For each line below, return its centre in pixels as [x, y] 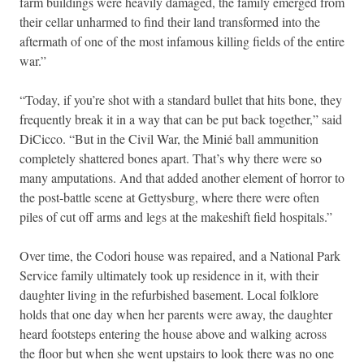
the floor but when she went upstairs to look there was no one [177, 353]
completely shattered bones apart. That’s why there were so [171, 158]
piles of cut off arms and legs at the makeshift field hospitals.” [176, 216]
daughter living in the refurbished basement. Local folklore [169, 294]
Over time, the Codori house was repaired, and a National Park [180, 255]
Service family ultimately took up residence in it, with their [169, 275]
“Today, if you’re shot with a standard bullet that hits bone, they [181, 99]
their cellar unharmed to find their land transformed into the [170, 21]
